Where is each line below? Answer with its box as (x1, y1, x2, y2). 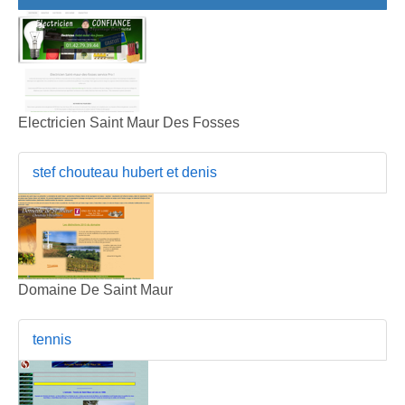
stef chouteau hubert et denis (33, 164, 217, 180)
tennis (33, 331, 71, 347)
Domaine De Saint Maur (18, 281, 173, 297)
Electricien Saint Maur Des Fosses (18, 114, 240, 130)
